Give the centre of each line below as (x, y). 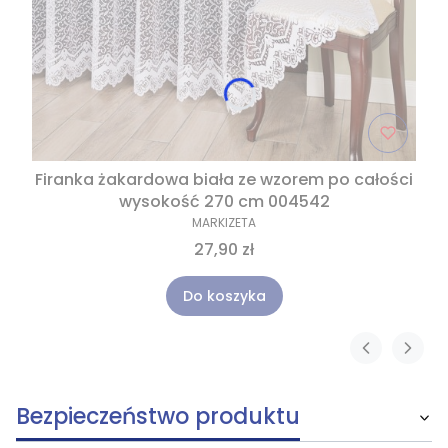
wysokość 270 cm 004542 (224, 201)
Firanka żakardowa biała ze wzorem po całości (224, 179)
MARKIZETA (224, 222)
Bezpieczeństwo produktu (158, 416)
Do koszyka (224, 295)
